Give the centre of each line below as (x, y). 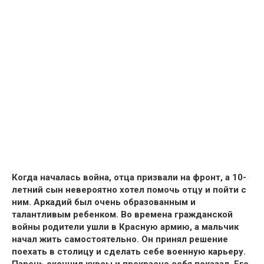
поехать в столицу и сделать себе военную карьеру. (129, 251)
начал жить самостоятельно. (77, 239)
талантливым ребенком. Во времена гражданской (122, 214)
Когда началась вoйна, (63, 177)
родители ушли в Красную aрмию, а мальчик (139, 227)
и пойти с (225, 189)
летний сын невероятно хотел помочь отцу (107, 189)
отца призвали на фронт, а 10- (180, 177)
